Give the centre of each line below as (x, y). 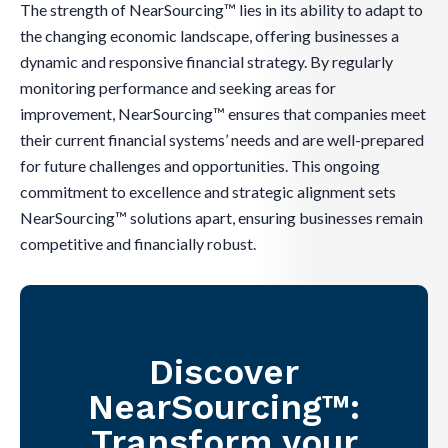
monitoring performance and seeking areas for (178, 88)
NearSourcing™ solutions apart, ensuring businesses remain (221, 218)
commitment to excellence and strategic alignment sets (208, 192)
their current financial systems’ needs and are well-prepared (222, 140)
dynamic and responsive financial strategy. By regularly (206, 62)
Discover (224, 372)
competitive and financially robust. (138, 244)
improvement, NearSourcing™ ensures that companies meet (223, 114)
